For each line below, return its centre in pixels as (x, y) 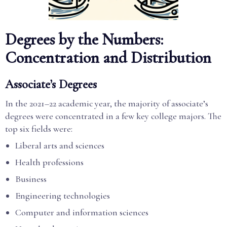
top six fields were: (39, 129)
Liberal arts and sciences (60, 145)
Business (31, 179)
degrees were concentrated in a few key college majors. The (113, 116)
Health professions (49, 162)
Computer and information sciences (82, 212)
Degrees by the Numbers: (84, 39)
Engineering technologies (63, 196)
